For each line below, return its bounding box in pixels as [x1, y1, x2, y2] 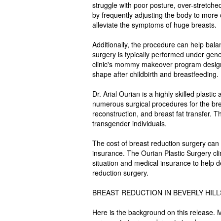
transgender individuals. [92, 118, 167, 129]
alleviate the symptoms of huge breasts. [92, 20, 217, 30]
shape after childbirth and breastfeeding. [92, 69, 219, 79]
